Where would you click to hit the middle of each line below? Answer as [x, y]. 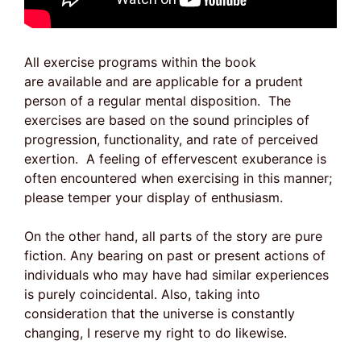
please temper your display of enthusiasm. [154, 197]
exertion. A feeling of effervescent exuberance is [175, 159]
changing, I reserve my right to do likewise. [156, 333]
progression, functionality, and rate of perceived [171, 139]
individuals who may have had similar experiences [176, 275]
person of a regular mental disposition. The [158, 101]
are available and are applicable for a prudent [164, 81]
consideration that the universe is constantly [160, 313]
